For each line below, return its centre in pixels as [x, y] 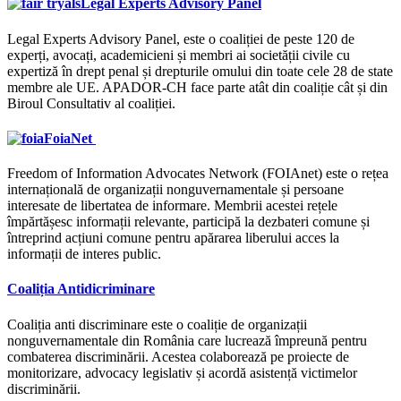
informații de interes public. [84, 254]
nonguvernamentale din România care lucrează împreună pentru [187, 340]
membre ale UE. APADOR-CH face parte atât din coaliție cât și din [199, 87]
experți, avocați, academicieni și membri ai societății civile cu [179, 55]
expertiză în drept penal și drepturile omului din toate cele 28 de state [200, 71]
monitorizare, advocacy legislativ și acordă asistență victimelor [182, 372]
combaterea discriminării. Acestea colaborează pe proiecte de [178, 356]
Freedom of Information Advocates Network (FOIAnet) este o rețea [198, 174]
